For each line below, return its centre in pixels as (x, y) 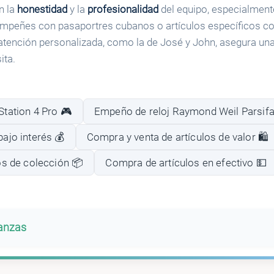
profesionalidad (123, 9)
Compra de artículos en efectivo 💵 (186, 162)
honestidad (42, 9)
